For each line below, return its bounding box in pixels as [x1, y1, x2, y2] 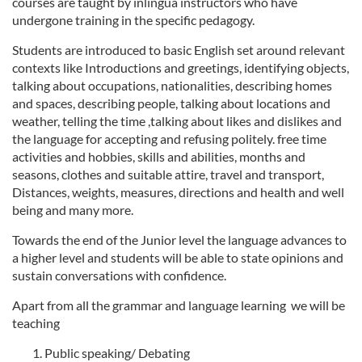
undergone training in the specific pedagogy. [12, 12, 255, 27]
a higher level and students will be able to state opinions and [12, 250, 343, 265]
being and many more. [12, 202, 133, 217]
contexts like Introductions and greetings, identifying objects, [12, 60, 349, 75]
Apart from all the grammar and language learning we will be [12, 297, 345, 313]
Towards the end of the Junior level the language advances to [12, 232, 347, 247]
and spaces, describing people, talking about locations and [12, 95, 330, 111]
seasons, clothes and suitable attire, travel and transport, [12, 166, 324, 182]
